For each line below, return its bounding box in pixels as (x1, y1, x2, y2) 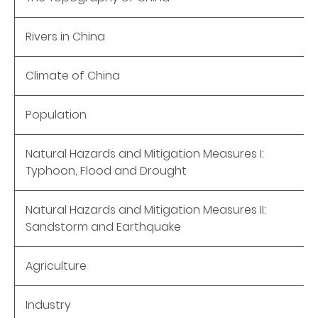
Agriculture (26, 257, 87, 274)
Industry (26, 296, 71, 313)
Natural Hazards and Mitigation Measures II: (26, 201, 266, 218)
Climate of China (26, 67, 120, 84)
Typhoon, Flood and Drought (26, 162, 187, 179)
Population (26, 106, 87, 123)
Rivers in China (26, 28, 105, 45)
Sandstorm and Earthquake (26, 218, 181, 235)
